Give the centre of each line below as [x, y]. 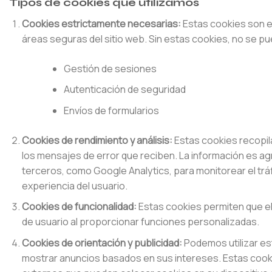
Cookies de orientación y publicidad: [102, 243]
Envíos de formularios [111, 110]
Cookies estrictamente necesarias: [101, 23]
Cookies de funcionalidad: [79, 207]
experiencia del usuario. [74, 185]
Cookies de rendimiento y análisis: [97, 140]
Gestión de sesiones [110, 68]
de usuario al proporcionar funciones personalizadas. [140, 222]
